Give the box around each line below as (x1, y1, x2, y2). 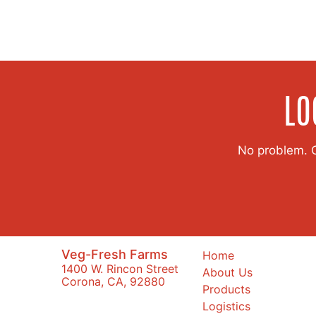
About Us (202, 265, 253, 279)
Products (202, 281, 250, 296)
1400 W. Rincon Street (61, 261, 178, 276)
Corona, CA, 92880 (61, 274, 165, 288)
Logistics (202, 298, 250, 313)
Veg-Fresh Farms (61, 246, 168, 262)
